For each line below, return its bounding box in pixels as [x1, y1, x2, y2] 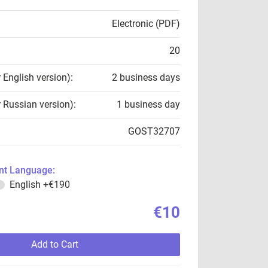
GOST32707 [128, 126, 180, 137]
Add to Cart [31, 239, 78, 250]
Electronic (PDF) [112, 18, 180, 29]
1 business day [117, 99, 180, 110]
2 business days [112, 72, 180, 83]
